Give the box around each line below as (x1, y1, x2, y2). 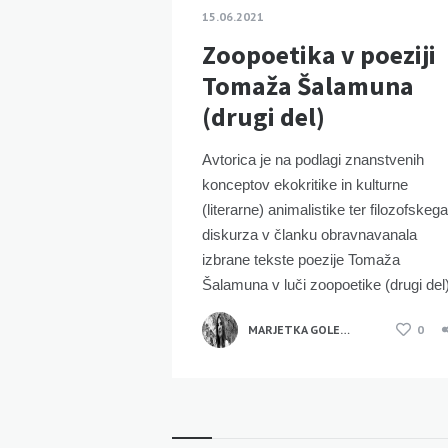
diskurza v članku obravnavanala (202, 225, 417, 243)
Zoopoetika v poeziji (202, 37, 436, 71)
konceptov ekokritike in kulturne (202, 175, 408, 193)
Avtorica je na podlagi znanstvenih (202, 150, 424, 168)
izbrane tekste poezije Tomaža (202, 250, 400, 268)
